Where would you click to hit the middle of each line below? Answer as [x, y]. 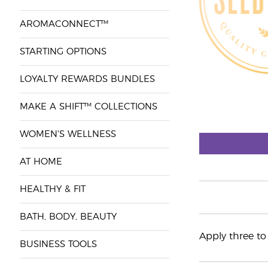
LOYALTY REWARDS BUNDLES [87, 79]
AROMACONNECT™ [64, 24]
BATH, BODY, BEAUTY [68, 217]
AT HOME [41, 162]
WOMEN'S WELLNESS [68, 134]
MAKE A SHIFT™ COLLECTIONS [88, 107]
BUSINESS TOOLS [58, 244]
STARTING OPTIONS [63, 52]
